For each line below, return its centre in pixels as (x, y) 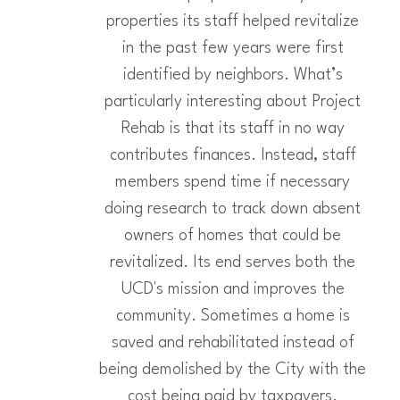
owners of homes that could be (233, 236)
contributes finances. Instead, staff (233, 155)
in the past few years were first (233, 48)
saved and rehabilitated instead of (233, 343)
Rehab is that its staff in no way (233, 129)
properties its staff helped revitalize (233, 21)
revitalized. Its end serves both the (233, 262)
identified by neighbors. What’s (233, 75)
